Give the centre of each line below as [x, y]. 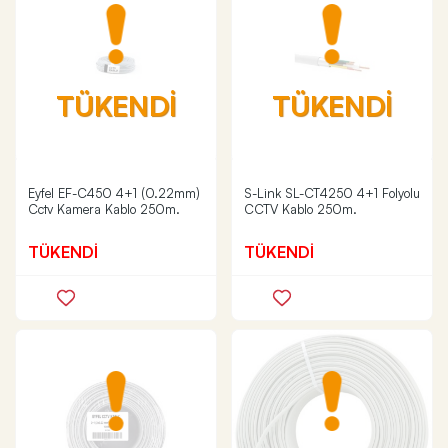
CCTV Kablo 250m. [300, 209]
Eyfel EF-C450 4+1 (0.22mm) [114, 193]
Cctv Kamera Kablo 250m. [104, 209]
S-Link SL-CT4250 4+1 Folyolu [332, 193]
